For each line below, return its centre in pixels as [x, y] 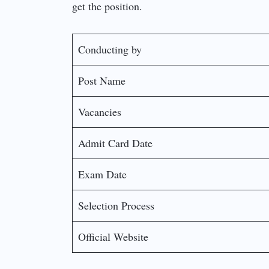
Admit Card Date [116, 143]
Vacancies [100, 111]
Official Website [113, 236]
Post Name [102, 80]
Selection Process [116, 205]
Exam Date [103, 174]
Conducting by [110, 49]
